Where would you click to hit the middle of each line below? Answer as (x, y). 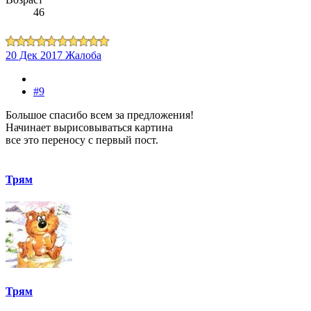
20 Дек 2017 (34, 56)
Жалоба (83, 56)
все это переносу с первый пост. (82, 140)
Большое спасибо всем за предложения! (100, 115)
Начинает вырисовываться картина (89, 128)
